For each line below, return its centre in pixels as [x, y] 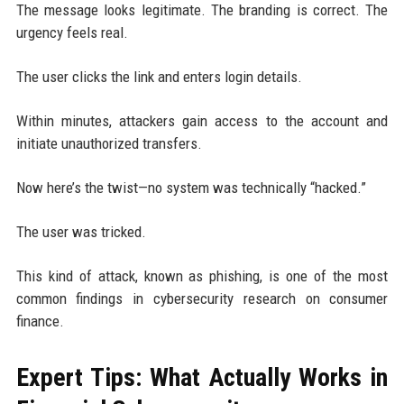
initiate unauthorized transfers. [109, 143]
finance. [40, 321]
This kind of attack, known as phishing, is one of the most [202, 275]
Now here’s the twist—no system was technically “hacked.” [191, 187]
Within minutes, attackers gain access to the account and [202, 120]
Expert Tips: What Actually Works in [202, 377]
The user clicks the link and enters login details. [159, 76]
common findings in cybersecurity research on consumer [202, 298]
